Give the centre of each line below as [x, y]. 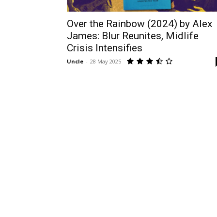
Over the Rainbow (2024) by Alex [139, 24]
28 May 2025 [106, 61]
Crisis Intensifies [105, 48]
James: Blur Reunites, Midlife [133, 36]
